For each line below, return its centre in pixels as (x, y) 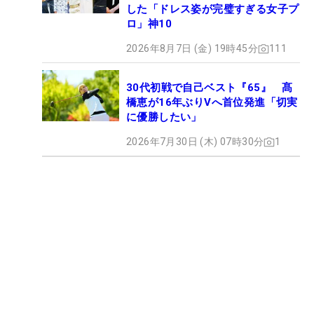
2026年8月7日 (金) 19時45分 (192, 49)
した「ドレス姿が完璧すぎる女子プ (213, 9)
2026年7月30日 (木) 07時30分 (195, 142)
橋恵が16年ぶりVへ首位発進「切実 (212, 103)
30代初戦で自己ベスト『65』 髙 (210, 88)
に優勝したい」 (164, 117)
